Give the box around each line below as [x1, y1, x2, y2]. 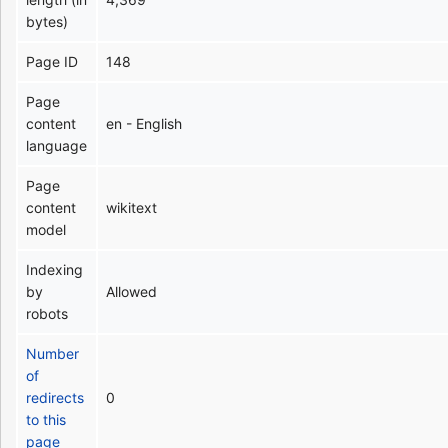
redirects [26, 388, 85, 406]
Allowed [106, 282, 158, 300]
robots [26, 304, 69, 322]
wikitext [106, 198, 158, 216]
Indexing [26, 260, 84, 278]
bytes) [26, 12, 69, 30]
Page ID [26, 52, 79, 70]
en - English [106, 114, 183, 132]
